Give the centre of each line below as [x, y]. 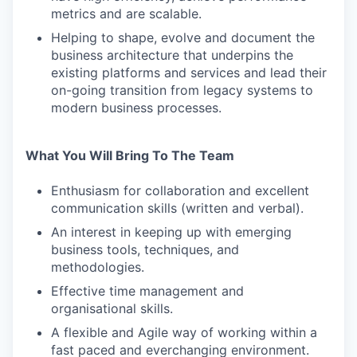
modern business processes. [136, 108]
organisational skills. [112, 308]
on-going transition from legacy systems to [182, 90]
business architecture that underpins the [172, 55]
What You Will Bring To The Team [130, 155]
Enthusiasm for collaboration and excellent [180, 190]
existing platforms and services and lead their [189, 73]
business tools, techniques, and [145, 249]
